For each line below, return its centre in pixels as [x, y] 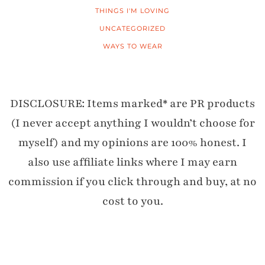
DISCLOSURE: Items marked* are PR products [132, 103]
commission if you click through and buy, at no [132, 181]
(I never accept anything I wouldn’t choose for [132, 123]
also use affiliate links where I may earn [132, 162]
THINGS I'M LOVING [132, 10]
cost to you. [132, 201]
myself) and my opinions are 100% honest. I [132, 142]
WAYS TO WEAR [132, 46]
